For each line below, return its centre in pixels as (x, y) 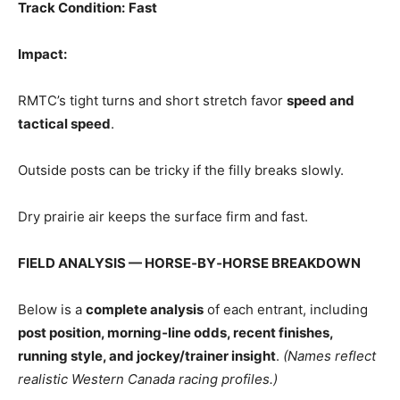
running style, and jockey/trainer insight (147, 356)
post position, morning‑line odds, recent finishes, (175, 333)
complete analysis (145, 309)
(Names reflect (329, 356)
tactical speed (64, 124)
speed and (321, 100)
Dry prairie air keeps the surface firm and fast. (163, 217)
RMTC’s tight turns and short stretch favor (152, 100)
